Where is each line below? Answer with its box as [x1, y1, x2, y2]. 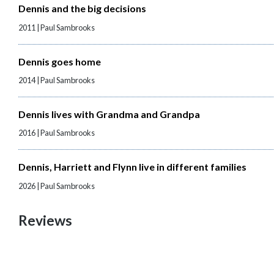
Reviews [18, 211, 73, 229]
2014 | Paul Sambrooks [18, 75, 95, 86]
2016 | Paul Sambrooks [18, 128, 95, 138]
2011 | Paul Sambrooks [18, 22, 95, 32]
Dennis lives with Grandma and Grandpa [18, 108, 201, 120]
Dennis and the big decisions [18, 2, 147, 15]
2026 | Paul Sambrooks [18, 180, 95, 191]
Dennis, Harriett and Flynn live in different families [18, 161, 247, 173]
